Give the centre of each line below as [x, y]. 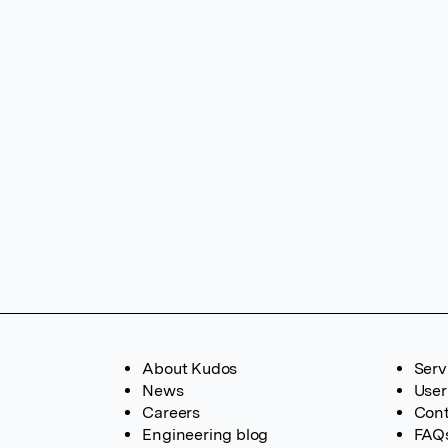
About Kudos [190, 368]
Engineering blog [205, 434]
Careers [171, 412]
